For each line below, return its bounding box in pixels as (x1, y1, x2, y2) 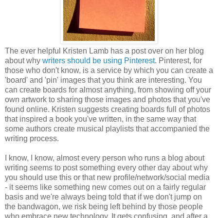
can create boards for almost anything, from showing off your (5, 85, 211, 94)
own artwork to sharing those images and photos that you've (5, 95, 210, 104)
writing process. (5, 134, 59, 143)
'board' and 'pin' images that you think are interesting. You (5, 75, 202, 84)
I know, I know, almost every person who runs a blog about (5, 153, 204, 162)
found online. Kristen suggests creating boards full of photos (5, 105, 210, 113)
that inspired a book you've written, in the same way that (5, 114, 196, 123)
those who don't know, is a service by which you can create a (5, 66, 213, 74)
